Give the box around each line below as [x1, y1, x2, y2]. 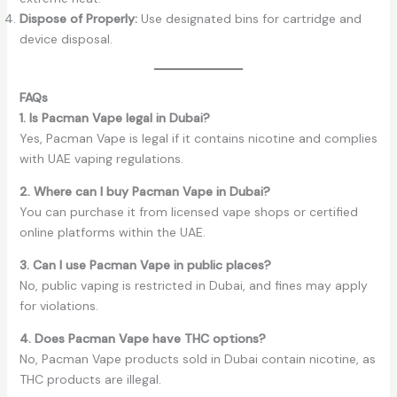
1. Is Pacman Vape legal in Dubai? [19, 110, 210, 127]
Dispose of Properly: [19, 11, 137, 27]
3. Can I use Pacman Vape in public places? [19, 257, 271, 274]
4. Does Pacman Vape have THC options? [19, 331, 266, 347]
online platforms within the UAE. [19, 224, 206, 241]
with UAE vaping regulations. [19, 151, 183, 167]
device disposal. [19, 31, 113, 48]
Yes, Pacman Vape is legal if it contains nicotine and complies [19, 130, 378, 147]
